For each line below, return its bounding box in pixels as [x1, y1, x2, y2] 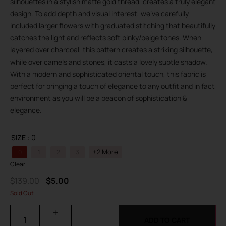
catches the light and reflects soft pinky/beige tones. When [10, 32, 201, 42]
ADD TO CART [144, 215, 190, 225]
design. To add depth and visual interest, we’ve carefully [10, 8, 189, 18]
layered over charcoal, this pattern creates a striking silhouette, [10, 44, 213, 54]
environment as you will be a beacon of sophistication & [10, 93, 187, 103]
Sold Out [10, 188, 34, 197]
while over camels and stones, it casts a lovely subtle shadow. [10, 56, 207, 67]
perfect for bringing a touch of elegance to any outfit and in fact [10, 81, 215, 91]
